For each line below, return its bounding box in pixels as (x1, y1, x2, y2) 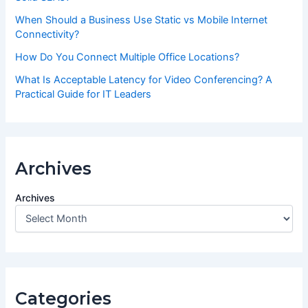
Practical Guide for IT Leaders (15, 88, 152, 101)
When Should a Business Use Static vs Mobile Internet (15, 14, 268, 27)
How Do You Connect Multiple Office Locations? (15, 51, 240, 64)
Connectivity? (15, 28, 80, 41)
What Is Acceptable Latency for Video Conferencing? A (15, 74, 273, 87)
